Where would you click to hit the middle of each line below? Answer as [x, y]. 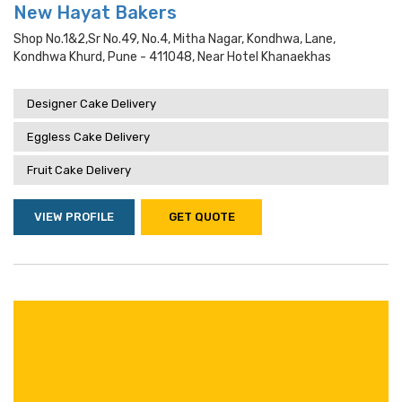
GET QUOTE [201, 217]
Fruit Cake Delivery [79, 170]
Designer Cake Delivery [92, 104]
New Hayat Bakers [95, 13]
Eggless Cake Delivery [88, 137]
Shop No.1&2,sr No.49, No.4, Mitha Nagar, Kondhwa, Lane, [175, 39]
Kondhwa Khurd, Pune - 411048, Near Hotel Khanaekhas [172, 57]
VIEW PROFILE [74, 217]
